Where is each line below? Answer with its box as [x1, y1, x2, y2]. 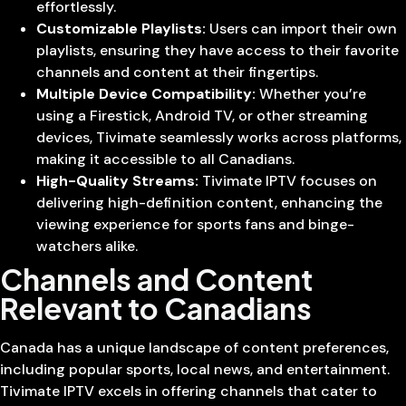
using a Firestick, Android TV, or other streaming [36, 106, 368, 126]
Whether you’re [256, 84, 366, 104]
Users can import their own [206, 19, 397, 39]
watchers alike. [36, 237, 138, 256]
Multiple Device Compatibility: [36, 84, 256, 104]
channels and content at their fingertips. [36, 63, 318, 82]
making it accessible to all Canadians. [36, 150, 295, 169]
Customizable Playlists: [36, 19, 206, 39]
